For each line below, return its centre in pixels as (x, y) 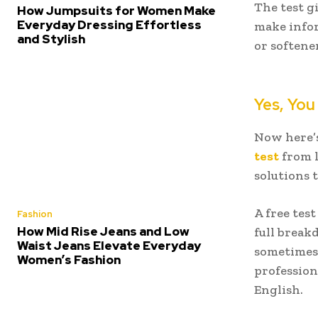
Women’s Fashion (69, 259)
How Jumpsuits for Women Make (116, 11)
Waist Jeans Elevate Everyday (109, 245)
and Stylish (51, 39)
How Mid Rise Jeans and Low (103, 231)
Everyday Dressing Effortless (109, 25)
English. (279, 289)
